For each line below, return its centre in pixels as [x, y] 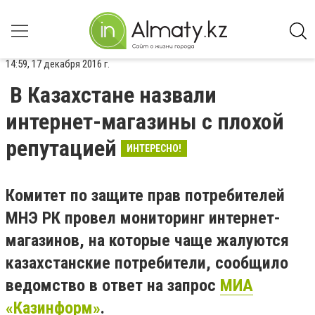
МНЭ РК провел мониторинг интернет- [143, 218]
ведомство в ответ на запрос [113, 285]
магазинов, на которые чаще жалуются [147, 240]
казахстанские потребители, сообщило [147, 263]
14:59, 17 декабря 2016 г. [58, 64]
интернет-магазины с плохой [145, 122]
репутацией [61, 148]
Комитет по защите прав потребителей [145, 195]
